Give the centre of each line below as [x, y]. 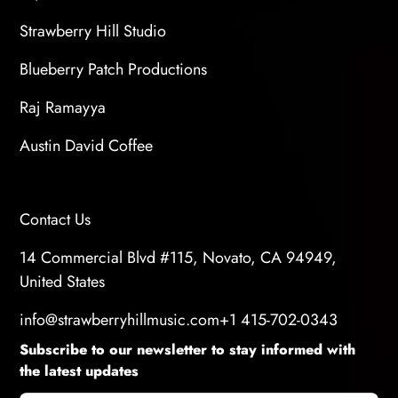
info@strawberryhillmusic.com [120, 320]
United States [63, 282]
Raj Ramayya [63, 108]
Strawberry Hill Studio [93, 32]
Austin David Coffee [87, 146]
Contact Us [56, 220]
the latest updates [80, 371]
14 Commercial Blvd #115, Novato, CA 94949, [179, 258]
